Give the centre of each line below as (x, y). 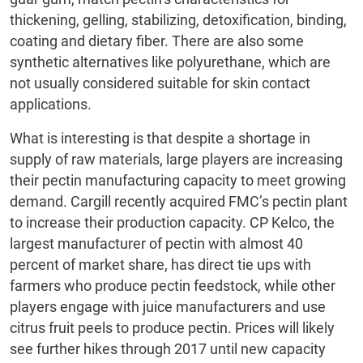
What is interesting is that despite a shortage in (160, 139)
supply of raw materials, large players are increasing (176, 160)
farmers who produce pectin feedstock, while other (173, 286)
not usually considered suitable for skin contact (160, 83)
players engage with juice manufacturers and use (168, 307)
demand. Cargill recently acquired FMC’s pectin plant (179, 202)
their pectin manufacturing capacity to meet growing (178, 181)
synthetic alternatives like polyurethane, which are (170, 62)
